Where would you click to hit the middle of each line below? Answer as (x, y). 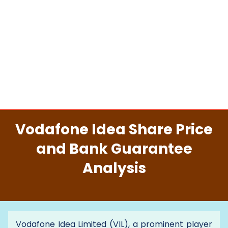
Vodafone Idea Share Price (114, 130)
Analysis (114, 168)
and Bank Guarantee (114, 149)
